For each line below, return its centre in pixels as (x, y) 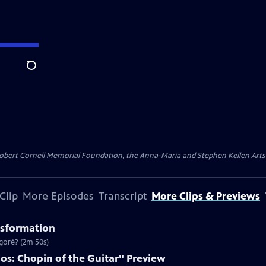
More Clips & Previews (206, 196)
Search (41, 72)
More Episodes (58, 196)
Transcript (123, 196)
